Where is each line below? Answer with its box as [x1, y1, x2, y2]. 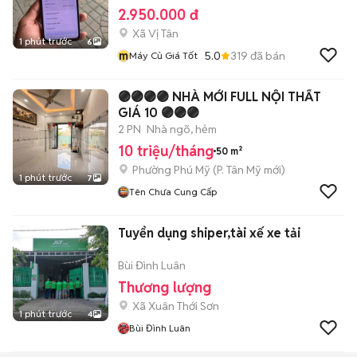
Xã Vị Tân [132, 26, 178, 41]
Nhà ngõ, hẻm [147, 122, 217, 136]
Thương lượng [118, 278, 211, 296]
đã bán [248, 48, 285, 63]
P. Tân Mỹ [217, 163, 261, 177]
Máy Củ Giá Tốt [129, 49, 198, 61]
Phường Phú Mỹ [132, 163, 210, 177]
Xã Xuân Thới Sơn [132, 299, 219, 313]
